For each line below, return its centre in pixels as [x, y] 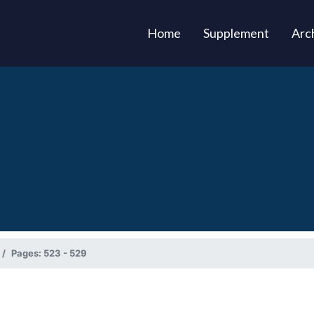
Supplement [236, 33]
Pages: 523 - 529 [49, 253]
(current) [205, 32]
